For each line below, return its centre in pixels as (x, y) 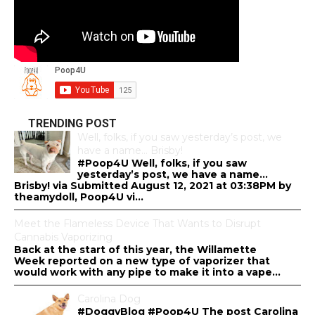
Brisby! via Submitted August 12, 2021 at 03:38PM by (153, 185)
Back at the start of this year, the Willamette (135, 249)
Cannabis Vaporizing (63, 237)
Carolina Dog (109, 298)
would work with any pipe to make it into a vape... (147, 272)
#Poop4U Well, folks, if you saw (162, 163)
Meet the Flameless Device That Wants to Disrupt (137, 223)
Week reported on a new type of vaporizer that (142, 261)
